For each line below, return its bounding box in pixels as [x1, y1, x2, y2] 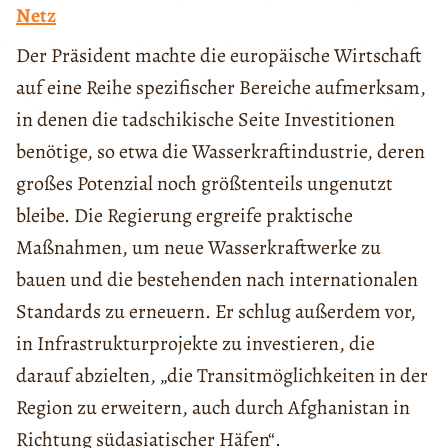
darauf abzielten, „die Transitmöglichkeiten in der [16, 361, 428, 389]
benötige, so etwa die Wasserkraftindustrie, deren [16, 137, 425, 165]
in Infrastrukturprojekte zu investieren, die [16, 329, 375, 357]
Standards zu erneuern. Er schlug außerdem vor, [16, 297, 416, 325]
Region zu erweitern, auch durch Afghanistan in [16, 393, 410, 421]
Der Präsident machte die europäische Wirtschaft [16, 41, 422, 69]
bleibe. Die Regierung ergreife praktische [16, 201, 353, 229]
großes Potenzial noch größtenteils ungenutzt [16, 169, 393, 197]
